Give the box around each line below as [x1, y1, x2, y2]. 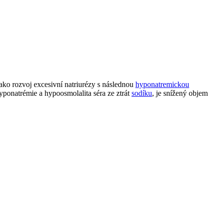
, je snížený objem [152, 88, 208, 97]
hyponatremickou [135, 80, 189, 88]
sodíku [131, 88, 152, 97]
